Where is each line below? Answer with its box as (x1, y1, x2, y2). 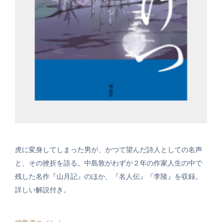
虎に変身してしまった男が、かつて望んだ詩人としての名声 (15, 146, 202, 154)
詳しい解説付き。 (15, 186, 70, 194)
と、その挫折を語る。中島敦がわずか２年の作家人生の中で (15, 159, 202, 167)
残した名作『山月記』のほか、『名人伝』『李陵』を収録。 (15, 172, 202, 181)
